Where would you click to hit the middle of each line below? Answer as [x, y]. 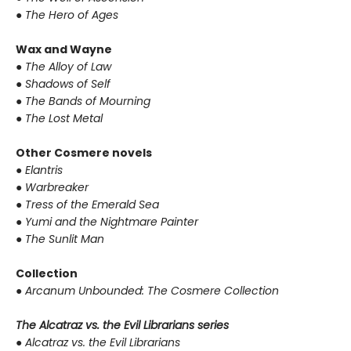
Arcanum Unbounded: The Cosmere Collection [152, 291]
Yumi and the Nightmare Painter [112, 222]
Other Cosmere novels [84, 153]
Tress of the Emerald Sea [92, 204]
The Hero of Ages [72, 15]
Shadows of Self [68, 84]
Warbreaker [57, 187]
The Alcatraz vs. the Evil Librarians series [122, 325]
